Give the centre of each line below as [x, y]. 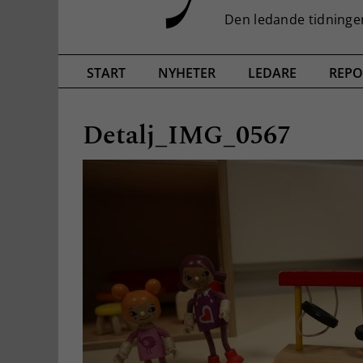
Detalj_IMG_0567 [187, 135]
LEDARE [272, 73]
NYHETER [187, 73]
